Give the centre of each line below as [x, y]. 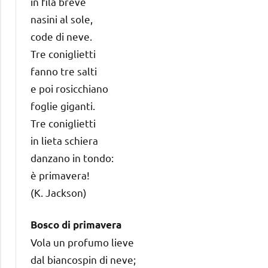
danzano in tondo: [72, 157]
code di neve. [61, 36]
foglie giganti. [63, 105]
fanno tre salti [64, 71]
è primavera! [60, 175]
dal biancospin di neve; [83, 259]
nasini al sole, [62, 19]
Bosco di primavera [76, 224]
